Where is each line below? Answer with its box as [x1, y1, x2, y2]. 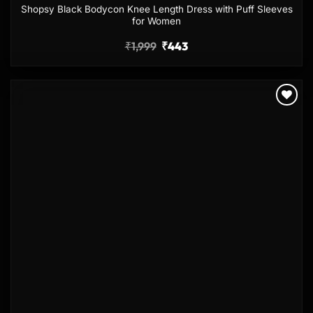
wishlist [266, 120, 296, 131]
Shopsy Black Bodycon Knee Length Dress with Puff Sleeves [20, 3, 293, 15]
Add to [268, 110, 293, 121]
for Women [132, 15, 181, 27]
